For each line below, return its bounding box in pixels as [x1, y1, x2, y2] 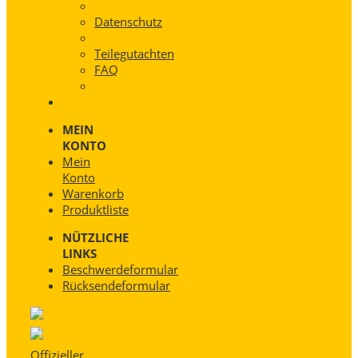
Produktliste [62, 201, 129, 217]
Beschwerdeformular [62, 261, 178, 277]
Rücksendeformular [62, 276, 170, 293]
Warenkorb [62, 185, 124, 201]
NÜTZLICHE [62, 229, 129, 245]
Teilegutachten [94, 45, 174, 62]
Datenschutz [94, 13, 162, 30]
